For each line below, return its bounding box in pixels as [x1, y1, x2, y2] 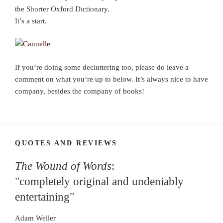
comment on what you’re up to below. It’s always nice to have [15, 75, 208, 83]
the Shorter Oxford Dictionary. [15, 4, 110, 13]
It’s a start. [15, 16, 47, 25]
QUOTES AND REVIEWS [15, 139, 117, 147]
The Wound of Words [15, 160, 111, 173]
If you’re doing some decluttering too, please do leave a [15, 63, 189, 71]
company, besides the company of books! [15, 87, 144, 95]
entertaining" [15, 191, 74, 204]
